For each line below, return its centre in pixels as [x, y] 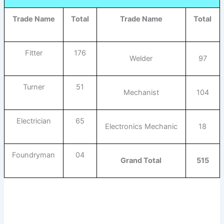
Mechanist [141, 93]
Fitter [33, 53]
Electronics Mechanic [141, 127]
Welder [141, 59]
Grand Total [141, 161]
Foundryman [34, 155]
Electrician [33, 121]
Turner [33, 87]
